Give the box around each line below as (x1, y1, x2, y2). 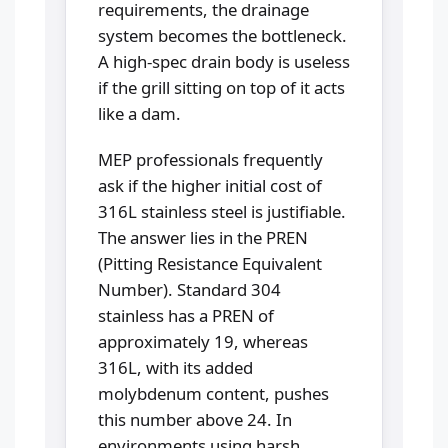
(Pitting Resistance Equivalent (98, 251, 322, 275)
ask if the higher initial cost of (98, 173, 322, 197)
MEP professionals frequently (98, 147, 323, 171)
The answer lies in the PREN (98, 225, 308, 249)
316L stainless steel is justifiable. (98, 199, 346, 223)
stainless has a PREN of (98, 303, 274, 327)
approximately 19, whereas (98, 329, 308, 353)
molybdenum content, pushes (98, 381, 329, 405)
